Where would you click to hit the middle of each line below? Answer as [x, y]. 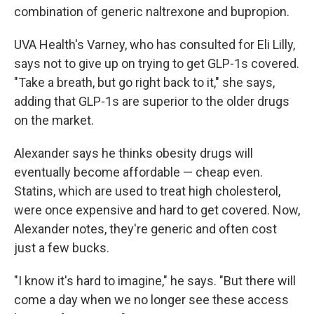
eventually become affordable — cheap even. [138, 172]
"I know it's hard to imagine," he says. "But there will [155, 281]
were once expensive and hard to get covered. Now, [157, 210]
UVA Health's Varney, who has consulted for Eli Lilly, [155, 45]
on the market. [54, 121]
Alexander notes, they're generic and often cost [145, 229]
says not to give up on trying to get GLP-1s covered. [157, 64]
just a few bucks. [62, 248]
